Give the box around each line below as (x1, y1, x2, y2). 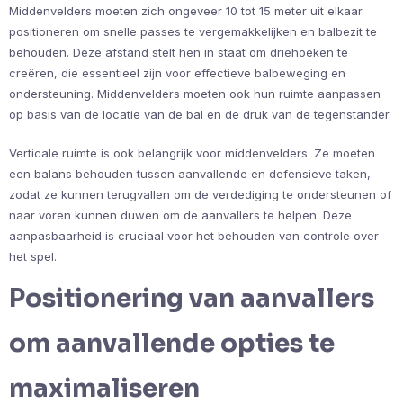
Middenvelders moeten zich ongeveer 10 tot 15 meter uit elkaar (9, 4, 363, 19)
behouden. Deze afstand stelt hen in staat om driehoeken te (9, 45, 348, 60)
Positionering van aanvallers (9, 282, 374, 315)
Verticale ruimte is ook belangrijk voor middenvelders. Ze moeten (9, 146, 375, 161)
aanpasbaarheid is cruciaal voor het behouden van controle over (9, 228, 379, 244)
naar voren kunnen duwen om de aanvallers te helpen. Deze (9, 208, 352, 223)
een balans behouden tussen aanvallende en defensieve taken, (9, 166, 371, 182)
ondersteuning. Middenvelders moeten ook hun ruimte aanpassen (9, 86, 381, 102)
